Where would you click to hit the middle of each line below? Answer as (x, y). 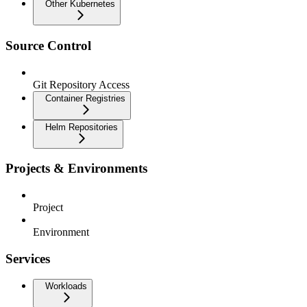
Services (28, 258)
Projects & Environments (76, 169)
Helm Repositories (82, 127)
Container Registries (85, 98)
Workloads (66, 286)
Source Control (48, 45)
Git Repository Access (81, 84)
